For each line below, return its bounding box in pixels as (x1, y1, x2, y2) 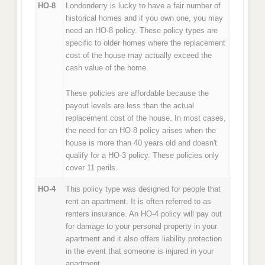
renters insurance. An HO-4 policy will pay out (66, 209, 222, 219)
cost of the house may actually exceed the (66, 51, 212, 60)
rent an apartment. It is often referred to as (66, 197, 212, 206)
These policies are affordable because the (66, 88, 209, 98)
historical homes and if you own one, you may (66, 14, 224, 23)
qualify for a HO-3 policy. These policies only (66, 150, 219, 160)
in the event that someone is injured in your (66, 247, 214, 256)
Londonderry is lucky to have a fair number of (66, 1, 221, 11)
